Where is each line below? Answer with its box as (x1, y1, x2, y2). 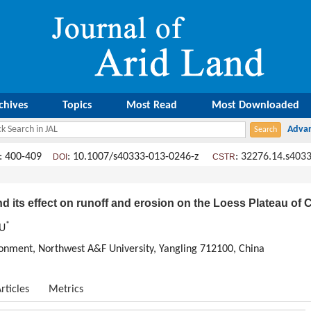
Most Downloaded (212, 100, 299, 111)
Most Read (126, 100, 177, 111)
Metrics (49, 284, 83, 295)
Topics (62, 100, 92, 111)
